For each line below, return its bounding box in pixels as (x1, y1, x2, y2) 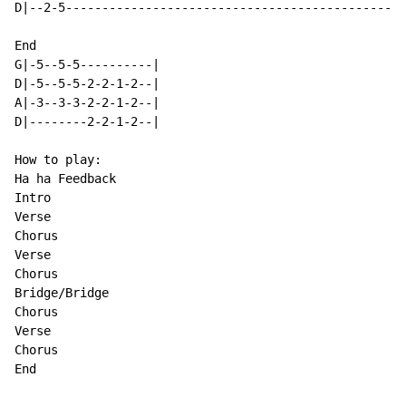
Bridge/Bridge (14, 285, 109, 301)
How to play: (14, 152, 101, 168)
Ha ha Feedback (14, 171, 116, 187)
